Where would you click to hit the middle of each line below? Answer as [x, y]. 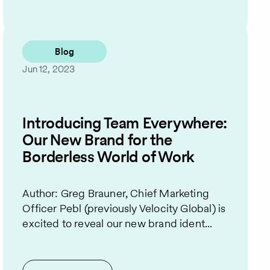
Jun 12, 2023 [49, 69]
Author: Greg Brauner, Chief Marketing [116, 193]
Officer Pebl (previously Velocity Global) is [124, 209]
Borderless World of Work [109, 156]
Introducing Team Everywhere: [125, 123]
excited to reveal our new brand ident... [118, 224]
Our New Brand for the [97, 140]
